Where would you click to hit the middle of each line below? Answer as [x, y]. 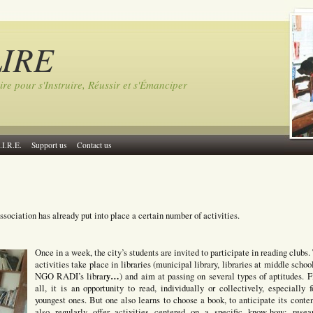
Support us [49, 145]
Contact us [94, 145]
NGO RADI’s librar [71, 276]
